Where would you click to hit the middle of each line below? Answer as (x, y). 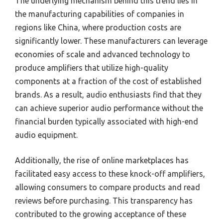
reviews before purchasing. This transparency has (104, 201)
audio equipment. (46, 135)
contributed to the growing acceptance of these (101, 214)
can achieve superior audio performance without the (109, 108)
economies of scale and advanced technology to (103, 55)
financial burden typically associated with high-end (107, 122)
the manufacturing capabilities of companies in (100, 14)
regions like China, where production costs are (98, 28)
